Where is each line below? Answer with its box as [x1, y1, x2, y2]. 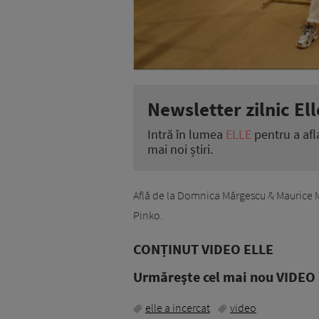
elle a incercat [145, 300, 210, 315]
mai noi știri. [147, 141, 213, 158]
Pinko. [133, 208, 163, 223]
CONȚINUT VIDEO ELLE [133, 240, 273, 258]
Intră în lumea [147, 126, 226, 143]
